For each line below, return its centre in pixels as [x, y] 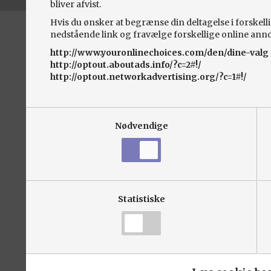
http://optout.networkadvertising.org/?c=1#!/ [148, 77]
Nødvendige [141, 126]
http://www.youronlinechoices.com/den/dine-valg [159, 53]
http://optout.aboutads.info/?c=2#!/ [126, 65]
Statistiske [141, 199]
